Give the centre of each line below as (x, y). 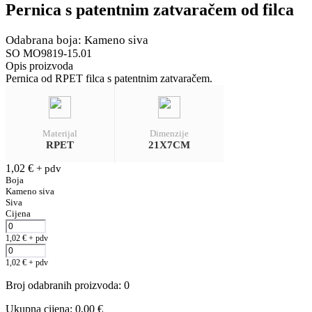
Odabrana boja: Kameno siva (77, 40)
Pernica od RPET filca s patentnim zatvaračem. (109, 78)
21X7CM (169, 145)
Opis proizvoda (39, 65)
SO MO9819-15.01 (49, 53)
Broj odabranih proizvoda (62, 285)
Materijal (60, 133)
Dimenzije (169, 133)
